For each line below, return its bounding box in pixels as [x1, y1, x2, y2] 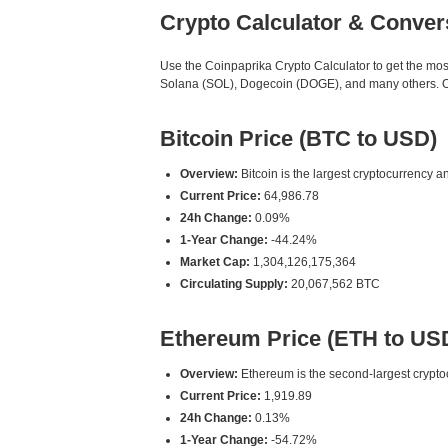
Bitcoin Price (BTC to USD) [160, 126, 437, 151]
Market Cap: [180, 255, 250, 269]
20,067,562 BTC [288, 277, 380, 291]
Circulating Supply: [180, 277, 288, 291]
